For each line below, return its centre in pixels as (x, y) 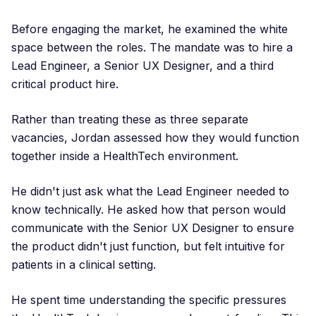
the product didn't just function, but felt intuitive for (148, 246)
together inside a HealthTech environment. (125, 156)
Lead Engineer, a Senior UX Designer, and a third (142, 66)
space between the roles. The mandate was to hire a (152, 47)
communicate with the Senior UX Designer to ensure (153, 228)
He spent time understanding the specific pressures (149, 300)
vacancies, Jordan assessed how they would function (155, 138)
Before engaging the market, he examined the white (150, 29)
